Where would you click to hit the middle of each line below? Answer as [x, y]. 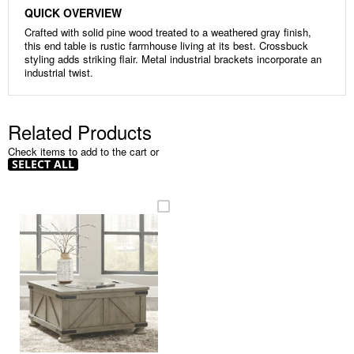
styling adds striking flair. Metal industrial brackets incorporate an [173, 58]
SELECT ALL [43, 164]
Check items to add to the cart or [83, 151]
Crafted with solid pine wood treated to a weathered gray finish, [168, 32]
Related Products [80, 131]
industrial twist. [59, 72]
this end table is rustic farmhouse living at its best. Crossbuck [166, 45]
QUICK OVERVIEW [73, 12]
